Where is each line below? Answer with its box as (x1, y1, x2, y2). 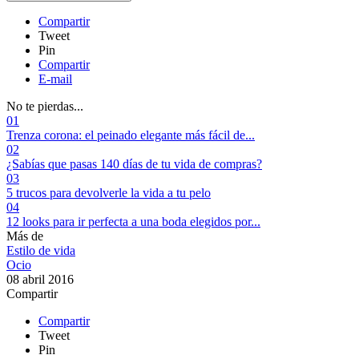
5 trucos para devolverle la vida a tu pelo (6, 185, 211, 200)
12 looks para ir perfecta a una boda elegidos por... (6, 214, 260, 228)
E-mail (38, 71, 72, 86)
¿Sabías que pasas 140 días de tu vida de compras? (6, 156, 262, 171)
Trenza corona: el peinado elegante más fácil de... (6, 127, 255, 142)
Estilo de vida (6, 243, 75, 257)
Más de (6, 228, 43, 243)
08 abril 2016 (6, 272, 74, 286)
